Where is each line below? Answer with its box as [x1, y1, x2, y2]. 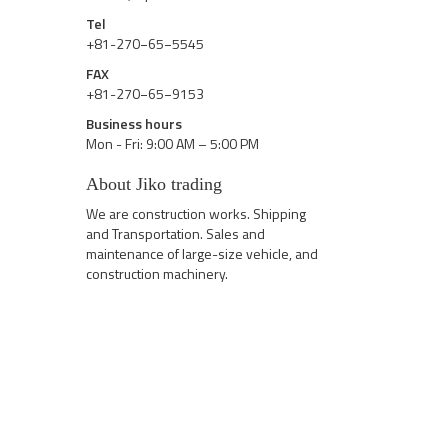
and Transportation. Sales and [86, 222, 265, 244]
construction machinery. [86, 262, 228, 284]
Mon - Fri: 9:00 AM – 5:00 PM [86, 132, 259, 154]
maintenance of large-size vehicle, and [86, 242, 318, 264]
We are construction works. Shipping [86, 202, 306, 224]
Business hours [86, 112, 182, 134]
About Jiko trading [86, 173, 222, 194]
